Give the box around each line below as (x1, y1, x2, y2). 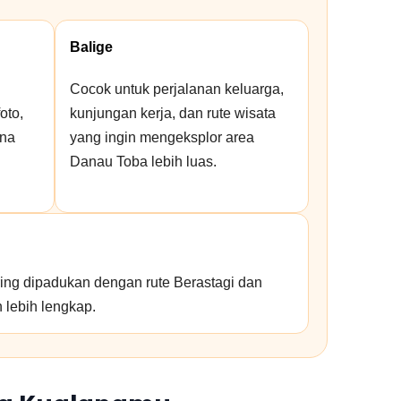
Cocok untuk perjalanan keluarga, (69, 81, 284, 97)
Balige (69, 39, 113, 55)
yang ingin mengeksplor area (69, 130, 254, 145)
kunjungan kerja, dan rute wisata (69, 106, 276, 121)
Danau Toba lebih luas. (69, 154, 217, 169)
